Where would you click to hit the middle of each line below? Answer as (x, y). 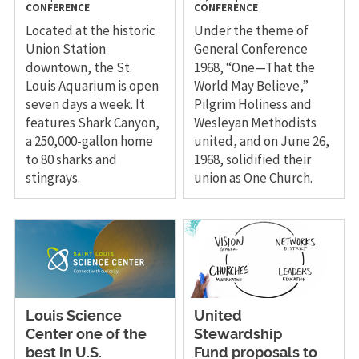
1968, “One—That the (255, 67)
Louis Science (73, 316)
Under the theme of (252, 30)
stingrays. (52, 177)
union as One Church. (254, 177)
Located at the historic (90, 30)
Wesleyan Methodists (256, 122)
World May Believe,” (252, 85)
